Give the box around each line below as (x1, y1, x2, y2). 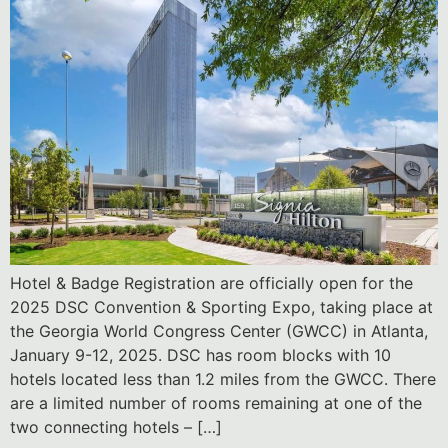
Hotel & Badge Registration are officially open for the (10, 273, 413, 294)
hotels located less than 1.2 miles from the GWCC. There (10, 369, 436, 390)
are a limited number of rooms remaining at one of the (10, 393, 422, 414)
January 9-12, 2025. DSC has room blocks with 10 (10, 345, 391, 366)
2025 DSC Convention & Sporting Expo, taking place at (10, 297, 433, 318)
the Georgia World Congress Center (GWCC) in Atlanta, (10, 321, 428, 342)
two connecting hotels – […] (10, 417, 222, 438)
